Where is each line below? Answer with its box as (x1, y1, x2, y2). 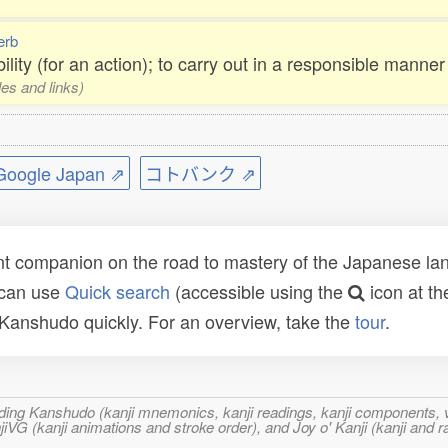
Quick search (65, 278, 170, 305)
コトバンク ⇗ (145, 160, 256, 187)
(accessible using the (170, 278, 348, 305)
